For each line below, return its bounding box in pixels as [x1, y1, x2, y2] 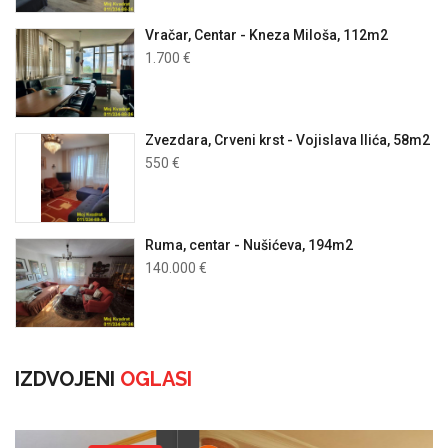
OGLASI [115, 367, 192, 392]
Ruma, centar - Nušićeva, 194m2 [145, 237, 353, 254]
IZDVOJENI [15, 367, 115, 392]
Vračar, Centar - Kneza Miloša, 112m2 [145, 27, 388, 44]
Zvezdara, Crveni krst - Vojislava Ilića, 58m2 [145, 132, 430, 149]
